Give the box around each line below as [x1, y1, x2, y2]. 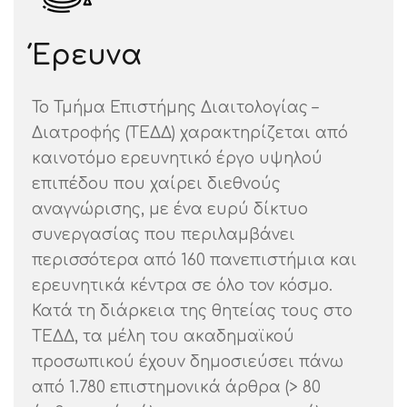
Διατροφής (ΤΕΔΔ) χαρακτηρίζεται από [32, 124, 348, 142]
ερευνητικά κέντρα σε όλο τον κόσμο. [32, 276, 333, 294]
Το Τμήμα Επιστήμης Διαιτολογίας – [32, 98, 318, 116]
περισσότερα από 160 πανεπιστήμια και [32, 251, 357, 269]
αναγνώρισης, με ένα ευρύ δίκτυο [32, 200, 308, 218]
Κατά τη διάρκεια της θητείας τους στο [32, 302, 352, 320]
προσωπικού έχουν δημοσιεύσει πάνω [32, 352, 343, 371]
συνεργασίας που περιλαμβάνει [32, 225, 295, 243]
